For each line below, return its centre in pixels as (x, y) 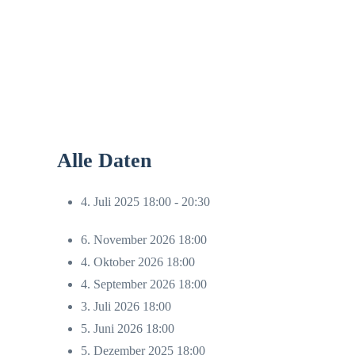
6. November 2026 (130, 240)
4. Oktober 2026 (124, 262)
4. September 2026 (130, 284)
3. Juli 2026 (112, 306)
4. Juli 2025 (110, 202)
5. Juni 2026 (113, 328)
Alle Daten (104, 160)
